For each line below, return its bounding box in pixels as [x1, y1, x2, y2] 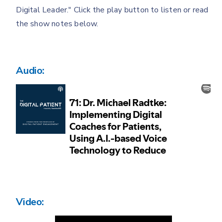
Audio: [16, 64, 45, 78]
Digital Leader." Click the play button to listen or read [16, 4, 209, 16]
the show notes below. [16, 18, 99, 30]
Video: [16, 195, 45, 209]
